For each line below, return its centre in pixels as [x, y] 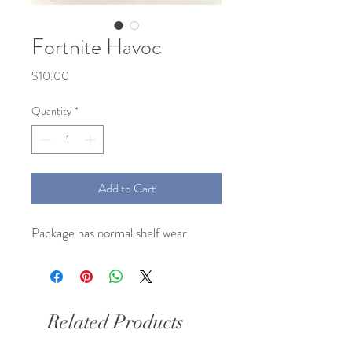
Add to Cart [126, 188]
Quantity [51, 111]
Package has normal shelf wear [109, 233]
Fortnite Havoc [97, 47]
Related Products [115, 322]
